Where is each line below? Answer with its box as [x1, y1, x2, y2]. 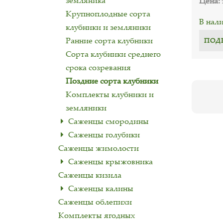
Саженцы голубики [68, 129, 140, 140]
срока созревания [66, 62, 131, 73]
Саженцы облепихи [58, 196, 132, 207]
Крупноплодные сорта [66, 8, 150, 19]
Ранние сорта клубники [66, 35, 153, 46]
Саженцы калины [68, 183, 133, 194]
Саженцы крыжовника [68, 156, 153, 167]
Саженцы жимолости [58, 142, 139, 153]
